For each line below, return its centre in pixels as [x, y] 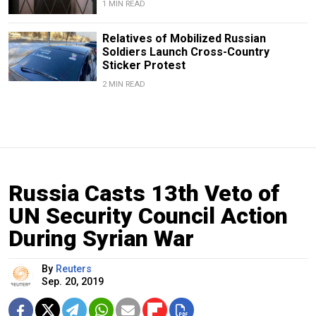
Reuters [74, 269]
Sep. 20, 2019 [73, 281]
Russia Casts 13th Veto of [144, 193]
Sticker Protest [144, 65]
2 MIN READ [123, 84]
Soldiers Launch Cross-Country [186, 51]
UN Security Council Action [148, 215]
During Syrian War [101, 238]
